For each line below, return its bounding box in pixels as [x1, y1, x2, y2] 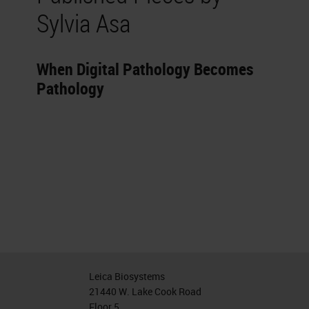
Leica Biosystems [89, 270, 166, 283]
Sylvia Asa [37, 6, 131, 39]
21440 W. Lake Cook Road [89, 285, 202, 298]
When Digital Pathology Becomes [37, 58, 254, 80]
